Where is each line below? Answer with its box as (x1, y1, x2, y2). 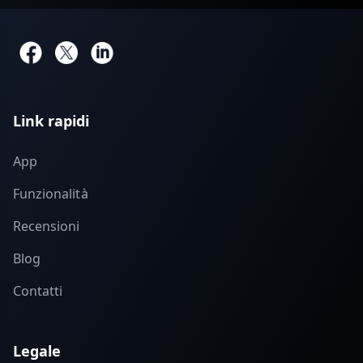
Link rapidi (13, 111, 90, 130)
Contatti (13, 282, 63, 300)
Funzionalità (13, 185, 88, 203)
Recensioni (13, 217, 80, 235)
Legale (13, 341, 62, 361)
